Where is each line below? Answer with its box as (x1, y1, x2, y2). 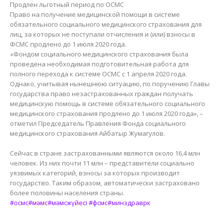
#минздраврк (108, 198, 151, 207)
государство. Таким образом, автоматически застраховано (10, 178, 200, 187)
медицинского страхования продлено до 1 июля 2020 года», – (10, 109, 203, 118)
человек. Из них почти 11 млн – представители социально (10, 158, 194, 167)
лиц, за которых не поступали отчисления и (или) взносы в (10, 29, 195, 39)
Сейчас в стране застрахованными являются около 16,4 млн (10, 148, 200, 158)
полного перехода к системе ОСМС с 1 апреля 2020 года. (10, 69, 187, 78)
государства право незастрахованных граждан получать (10, 89, 193, 98)
